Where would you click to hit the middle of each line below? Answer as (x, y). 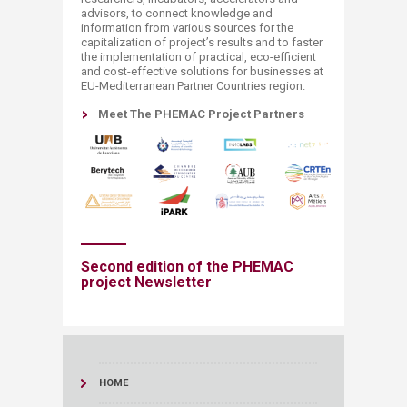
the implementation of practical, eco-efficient (199, 57)
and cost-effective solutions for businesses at (202, 71)
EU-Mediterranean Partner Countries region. (193, 86)
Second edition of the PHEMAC (187, 267)
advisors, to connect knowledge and (177, 13)
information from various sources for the (187, 28)
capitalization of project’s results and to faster (202, 42)
